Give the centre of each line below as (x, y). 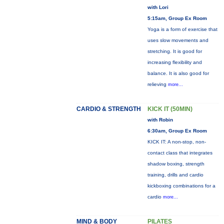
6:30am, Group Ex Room (177, 131)
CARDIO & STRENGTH (108, 109)
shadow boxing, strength (176, 164)
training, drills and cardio (175, 175)
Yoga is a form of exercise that (182, 29)
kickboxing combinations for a (181, 186)
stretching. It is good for (174, 51)
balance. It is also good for (178, 73)
